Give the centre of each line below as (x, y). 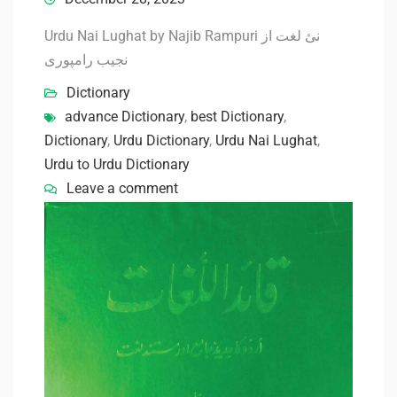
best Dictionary (237, 117)
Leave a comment (122, 189)
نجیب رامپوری (86, 60)
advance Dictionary (125, 117)
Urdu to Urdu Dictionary (117, 165)
